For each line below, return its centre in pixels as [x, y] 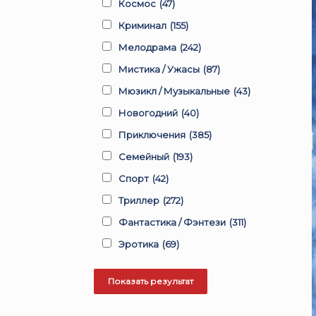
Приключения [152, 135]
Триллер [139, 200]
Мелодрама [147, 47]
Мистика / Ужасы [159, 69]
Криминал [142, 25]
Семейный [144, 157]
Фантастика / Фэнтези [172, 222]
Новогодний [148, 113]
